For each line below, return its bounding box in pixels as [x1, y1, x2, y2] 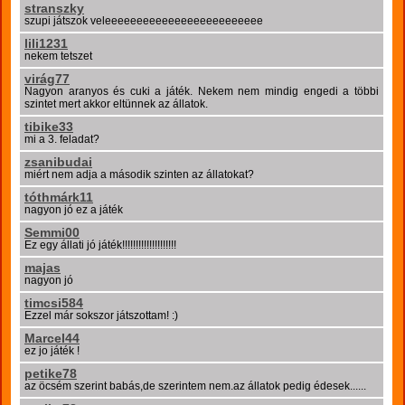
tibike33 [24, 119, 73, 134]
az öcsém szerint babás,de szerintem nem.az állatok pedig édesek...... [24, 380, 366, 392]
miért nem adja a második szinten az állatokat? [24, 168, 254, 181]
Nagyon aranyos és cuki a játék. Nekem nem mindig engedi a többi [24, 85, 379, 98]
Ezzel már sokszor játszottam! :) [24, 309, 178, 322]
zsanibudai [24, 155, 92, 169]
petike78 [24, 366, 77, 381]
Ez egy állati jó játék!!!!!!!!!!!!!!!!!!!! [24, 239, 176, 251]
